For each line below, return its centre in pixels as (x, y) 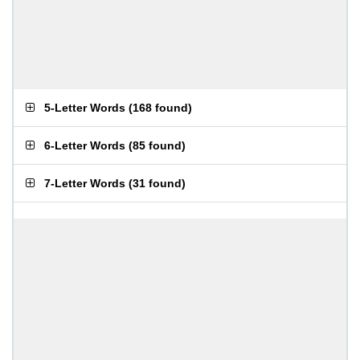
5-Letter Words (85, 108)
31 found (157, 183)
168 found (160, 108)
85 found (157, 145)
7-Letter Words (85, 183)
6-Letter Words (85, 145)
